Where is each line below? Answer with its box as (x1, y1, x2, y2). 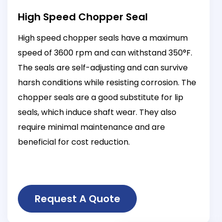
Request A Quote (34, 191, 120, 206)
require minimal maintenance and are (18, 121, 166, 133)
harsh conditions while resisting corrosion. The (18, 76, 197, 88)
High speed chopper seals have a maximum (18, 32, 188, 44)
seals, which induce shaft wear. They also (18, 106, 177, 118)
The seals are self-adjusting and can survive (18, 61, 188, 73)
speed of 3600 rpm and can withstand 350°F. (18, 47, 193, 58)
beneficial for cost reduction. (18, 136, 130, 148)
